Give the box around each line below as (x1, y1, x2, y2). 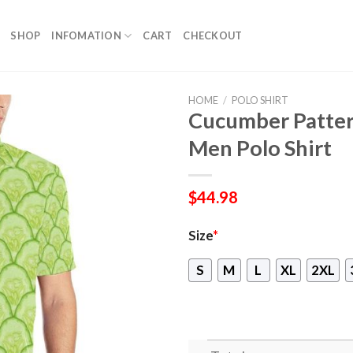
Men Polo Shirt (188, 135, 332, 161)
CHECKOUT (183, 29, 243, 42)
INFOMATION (51, 29, 121, 42)
